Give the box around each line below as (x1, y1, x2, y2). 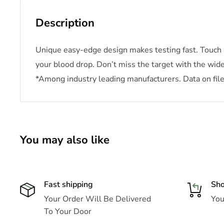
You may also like (20, 132, 109, 148)
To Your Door (44, 206, 91, 217)
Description (35, 15, 94, 31)
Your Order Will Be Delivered (44, 193, 151, 205)
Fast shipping (44, 179, 93, 190)
